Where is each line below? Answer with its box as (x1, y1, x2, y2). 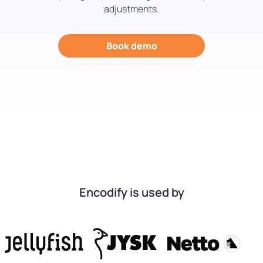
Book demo (106, 39, 157, 52)
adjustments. (104, 2, 159, 15)
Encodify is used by (79, 184, 184, 200)
